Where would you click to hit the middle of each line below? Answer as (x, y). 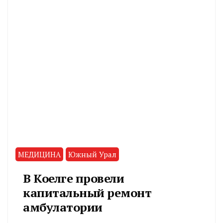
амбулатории (63, 207)
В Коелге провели (73, 178)
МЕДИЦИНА (39, 155)
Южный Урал (92, 155)
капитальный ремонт (87, 193)
